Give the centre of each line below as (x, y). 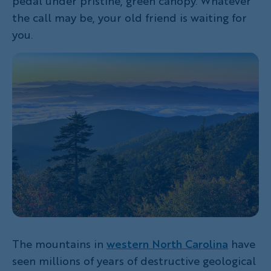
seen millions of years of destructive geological (134, 260)
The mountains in (59, 243)
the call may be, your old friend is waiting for (129, 18)
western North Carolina (167, 243)
